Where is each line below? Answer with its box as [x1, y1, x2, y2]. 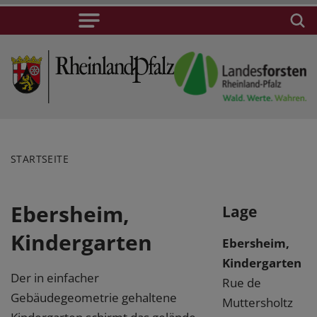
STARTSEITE [11, 151, 69, 166]
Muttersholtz [221, 294, 293, 311]
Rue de [221, 274, 261, 291]
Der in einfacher [11, 269, 99, 286]
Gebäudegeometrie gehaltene [11, 289, 177, 306]
